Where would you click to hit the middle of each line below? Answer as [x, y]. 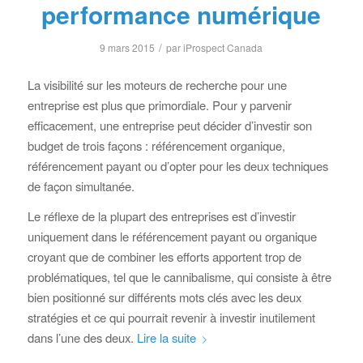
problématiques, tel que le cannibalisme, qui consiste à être [179, 277]
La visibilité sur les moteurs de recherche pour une [157, 84]
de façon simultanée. [81, 186]
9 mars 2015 [128, 47]
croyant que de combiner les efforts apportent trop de [164, 257]
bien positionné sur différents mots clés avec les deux [164, 297]
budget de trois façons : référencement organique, [156, 145]
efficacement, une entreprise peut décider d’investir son [169, 125]
